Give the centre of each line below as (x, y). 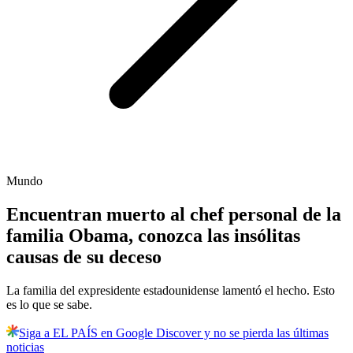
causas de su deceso (84, 257)
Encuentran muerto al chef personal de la (174, 215)
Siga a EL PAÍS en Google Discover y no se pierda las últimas (174, 333)
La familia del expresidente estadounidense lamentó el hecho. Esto (171, 291)
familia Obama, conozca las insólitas (153, 236)
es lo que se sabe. (49, 305)
